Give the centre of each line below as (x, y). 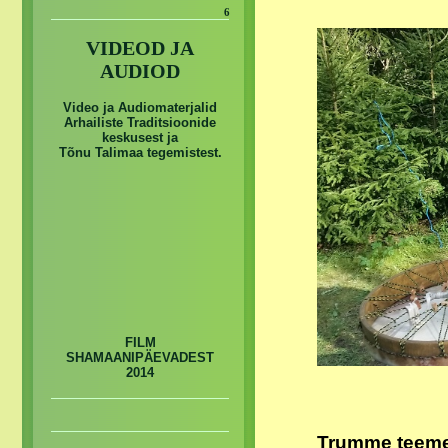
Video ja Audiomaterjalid (140, 108)
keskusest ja (140, 138)
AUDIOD (140, 70)
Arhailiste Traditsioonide (140, 123)
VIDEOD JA (140, 47)
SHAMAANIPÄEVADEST (140, 358)
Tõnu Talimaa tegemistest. (140, 153)
